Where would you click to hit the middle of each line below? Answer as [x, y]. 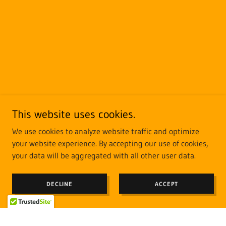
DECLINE [60, 184]
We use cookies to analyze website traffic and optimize [106, 131]
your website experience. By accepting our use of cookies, [110, 143]
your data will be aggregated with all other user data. [104, 155]
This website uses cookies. [74, 114]
